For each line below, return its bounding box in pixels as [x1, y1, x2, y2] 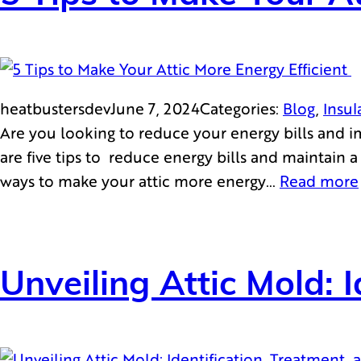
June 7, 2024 [110, 97, 200, 119]
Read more [280, 169, 359, 192]
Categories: [200, 97, 283, 119]
